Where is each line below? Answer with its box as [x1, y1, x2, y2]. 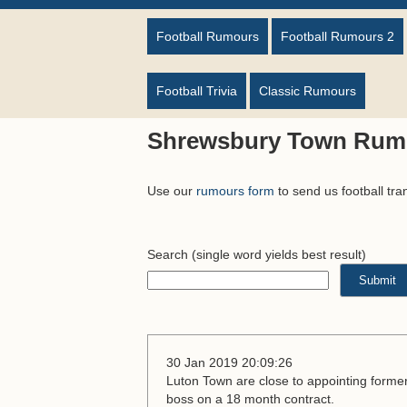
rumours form [196, 184, 274, 198]
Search [147, 247, 188, 262]
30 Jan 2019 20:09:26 [166, 355, 293, 370]
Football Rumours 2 [281, 29, 394, 44]
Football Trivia [156, 84, 237, 98]
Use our [147, 184, 196, 198]
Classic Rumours [259, 84, 356, 98]
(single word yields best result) [188, 247, 366, 262]
